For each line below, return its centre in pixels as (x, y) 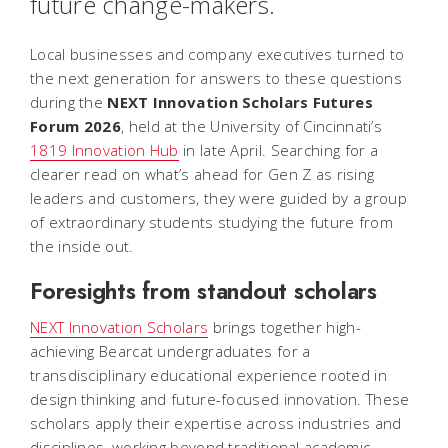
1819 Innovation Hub (104, 150)
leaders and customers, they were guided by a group (218, 198)
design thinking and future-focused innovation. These (220, 399)
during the (69, 102)
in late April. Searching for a (278, 150)
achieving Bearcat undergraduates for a (170, 351)
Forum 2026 (76, 126)
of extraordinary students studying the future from (211, 222)
